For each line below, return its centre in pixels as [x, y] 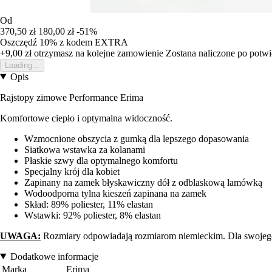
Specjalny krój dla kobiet [72, 171]
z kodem [77, 42]
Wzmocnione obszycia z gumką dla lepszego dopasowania [137, 138]
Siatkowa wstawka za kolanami [85, 149]
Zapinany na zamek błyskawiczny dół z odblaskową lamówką [143, 182]
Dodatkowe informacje [54, 256]
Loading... [22, 65]
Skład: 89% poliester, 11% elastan [89, 204]
